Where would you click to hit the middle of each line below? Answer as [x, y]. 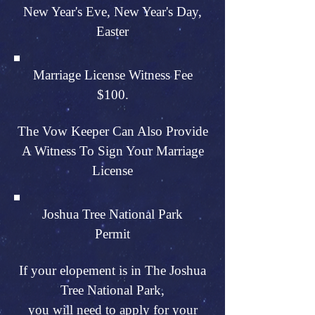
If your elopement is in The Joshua [112, 270]
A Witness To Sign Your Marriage [112, 151]
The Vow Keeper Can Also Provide [112, 131]
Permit [112, 234]
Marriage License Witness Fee [112, 75]
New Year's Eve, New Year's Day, [112, 12]
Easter [112, 31]
